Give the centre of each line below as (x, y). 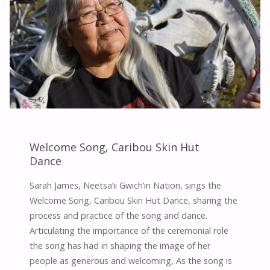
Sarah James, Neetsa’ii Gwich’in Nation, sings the (126, 186)
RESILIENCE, (146, 17)
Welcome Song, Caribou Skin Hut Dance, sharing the (134, 201)
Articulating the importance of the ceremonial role (129, 231)
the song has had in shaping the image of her (120, 246)
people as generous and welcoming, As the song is (131, 261)
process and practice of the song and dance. (119, 216)
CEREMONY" (146, 67)
